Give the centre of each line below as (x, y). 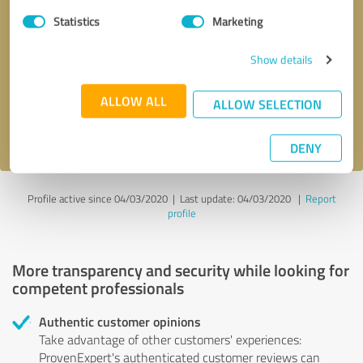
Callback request (82, 43)
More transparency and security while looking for (181, 269)
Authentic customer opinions (120, 321)
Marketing (237, 21)
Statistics (77, 21)
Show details (282, 59)
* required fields (311, 43)
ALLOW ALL (134, 100)
